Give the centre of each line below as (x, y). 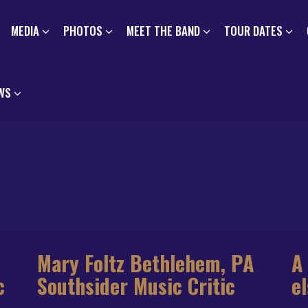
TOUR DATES (253, 31)
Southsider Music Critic (136, 286)
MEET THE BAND (163, 31)
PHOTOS (82, 31)
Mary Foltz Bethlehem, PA (146, 263)
